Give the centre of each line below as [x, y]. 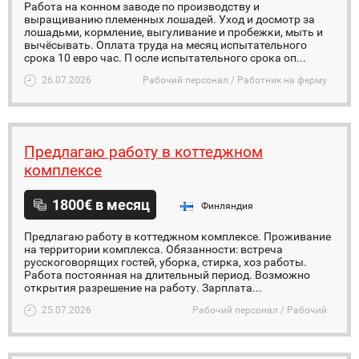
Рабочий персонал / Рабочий [260, 310]
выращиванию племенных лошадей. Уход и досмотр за [169, 19]
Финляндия [227, 206]
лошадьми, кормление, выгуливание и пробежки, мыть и [173, 32]
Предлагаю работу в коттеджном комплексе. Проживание [177, 236]
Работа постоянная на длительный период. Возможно [167, 275]
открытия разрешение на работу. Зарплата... [143, 288]
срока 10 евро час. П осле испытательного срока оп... [165, 58]
